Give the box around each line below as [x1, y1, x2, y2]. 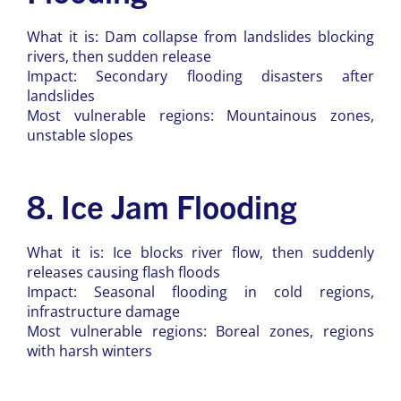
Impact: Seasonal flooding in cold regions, [27, 281, 374, 302]
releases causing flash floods [27, 261, 220, 282]
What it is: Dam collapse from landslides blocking [27, 26, 374, 47]
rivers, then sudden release [27, 46, 211, 66]
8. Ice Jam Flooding [27, 185, 296, 226]
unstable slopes [27, 124, 133, 145]
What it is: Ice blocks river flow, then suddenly [27, 242, 374, 262]
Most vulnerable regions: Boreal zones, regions [27, 320, 374, 341]
